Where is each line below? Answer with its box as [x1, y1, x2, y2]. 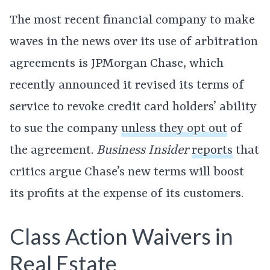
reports [192, 143, 233, 159]
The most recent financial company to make [10, 13, 255, 28]
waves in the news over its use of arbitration [10, 35, 258, 50]
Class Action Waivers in [10, 223, 233, 250]
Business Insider [96, 143, 192, 159]
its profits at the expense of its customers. [10, 187, 243, 202]
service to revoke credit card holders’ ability [10, 100, 257, 115]
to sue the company [10, 122, 121, 137]
